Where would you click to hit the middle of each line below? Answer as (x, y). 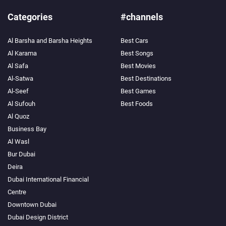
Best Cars (134, 41)
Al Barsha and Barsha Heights (50, 41)
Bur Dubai (21, 154)
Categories (30, 17)
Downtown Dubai (32, 205)
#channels (142, 17)
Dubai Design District (38, 217)
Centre (17, 192)
